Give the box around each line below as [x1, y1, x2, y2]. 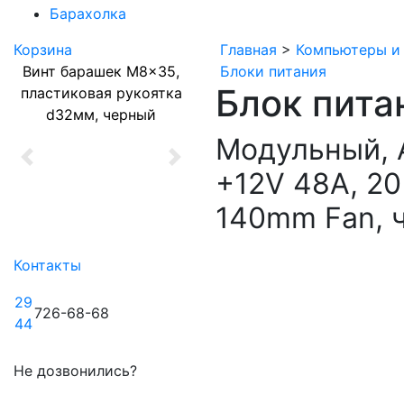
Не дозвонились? [14, 361, 137, 380]
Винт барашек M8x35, [23, 61, 179, 80]
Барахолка [50, 4, 126, 23]
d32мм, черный [46, 105, 156, 124]
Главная [220, 40, 277, 59]
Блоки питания [220, 61, 326, 80]
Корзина [14, 40, 72, 59]
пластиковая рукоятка [20, 83, 182, 102]
